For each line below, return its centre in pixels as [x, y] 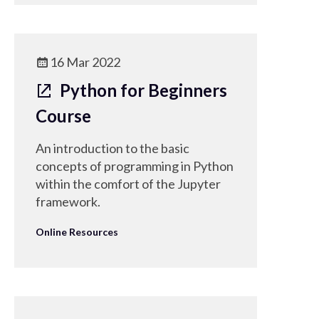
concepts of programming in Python [135, 166]
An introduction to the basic [113, 148]
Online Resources [77, 232]
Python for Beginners [142, 90]
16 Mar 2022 [85, 62]
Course [63, 116]
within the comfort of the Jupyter [128, 184]
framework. [68, 202]
